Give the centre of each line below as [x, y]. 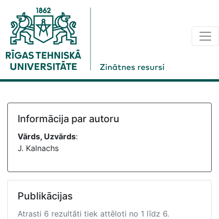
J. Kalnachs [38, 148]
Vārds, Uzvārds [47, 136]
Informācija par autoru [68, 119]
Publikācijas [45, 196]
